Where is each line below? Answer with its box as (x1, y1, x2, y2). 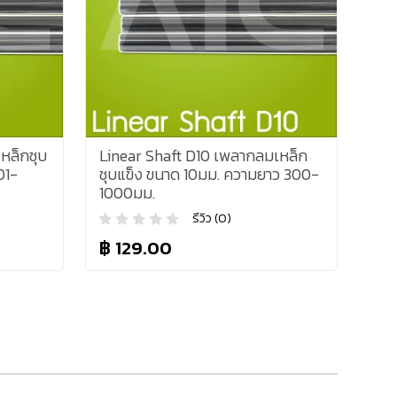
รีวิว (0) (192, 209, 232, 229)
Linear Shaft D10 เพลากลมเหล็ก (99, 143, 308, 167)
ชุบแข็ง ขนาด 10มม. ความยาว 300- (99, 161, 320, 186)
